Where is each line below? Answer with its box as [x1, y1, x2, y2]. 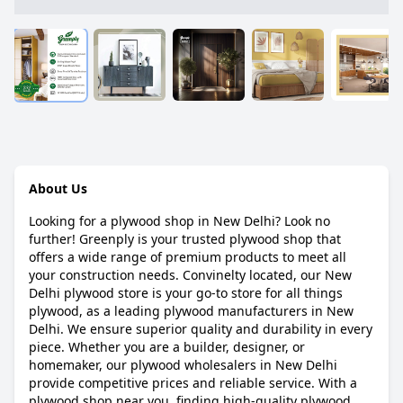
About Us [29, 180, 87, 197]
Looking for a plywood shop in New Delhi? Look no [29, 212, 330, 229]
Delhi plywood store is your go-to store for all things [29, 284, 343, 301]
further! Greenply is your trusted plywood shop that [29, 230, 341, 247]
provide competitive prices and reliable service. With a [29, 374, 357, 391]
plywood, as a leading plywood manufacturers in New [29, 302, 354, 319]
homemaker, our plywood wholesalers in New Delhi [29, 356, 337, 373]
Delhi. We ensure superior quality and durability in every [29, 320, 372, 337]
